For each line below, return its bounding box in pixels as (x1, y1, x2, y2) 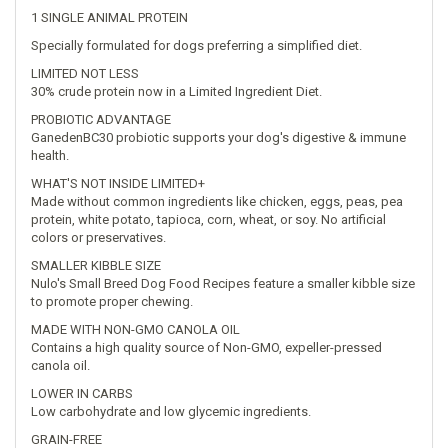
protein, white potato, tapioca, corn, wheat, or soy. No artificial (31, 212, 386, 227)
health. (31, 148, 69, 163)
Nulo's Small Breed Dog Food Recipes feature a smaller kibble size (31, 276, 415, 291)
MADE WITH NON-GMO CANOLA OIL (31, 322, 240, 337)
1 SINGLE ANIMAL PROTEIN (31, 10, 188, 25)
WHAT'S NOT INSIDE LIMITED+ (31, 176, 205, 191)
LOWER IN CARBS (31, 386, 133, 401)
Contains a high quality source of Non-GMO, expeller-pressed (31, 340, 382, 355)
